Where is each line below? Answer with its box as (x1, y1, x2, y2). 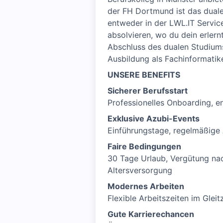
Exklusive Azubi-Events (108, 113, 200, 123)
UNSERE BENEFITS (108, 70, 180, 80)
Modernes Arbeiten (108, 181, 184, 191)
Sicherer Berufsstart (108, 86, 188, 96)
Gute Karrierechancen (108, 209, 194, 219)
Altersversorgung (108, 165, 172, 175)
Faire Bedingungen (108, 141, 181, 151)
